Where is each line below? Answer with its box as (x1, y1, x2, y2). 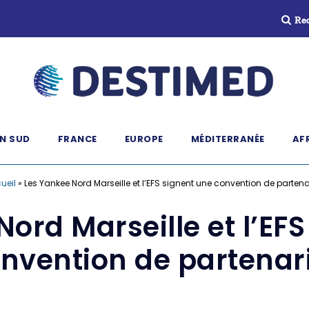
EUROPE (124, 132, 163, 146)
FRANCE (57, 132, 97, 146)
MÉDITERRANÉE (190, 132, 265, 146)
